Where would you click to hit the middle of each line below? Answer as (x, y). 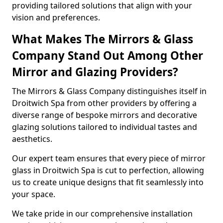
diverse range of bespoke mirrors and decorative (105, 115)
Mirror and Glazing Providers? (95, 72)
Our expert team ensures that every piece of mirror (109, 158)
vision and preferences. (56, 17)
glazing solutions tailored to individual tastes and (105, 127)
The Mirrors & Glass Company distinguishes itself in (109, 91)
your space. (34, 194)
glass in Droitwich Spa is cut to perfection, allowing (108, 170)
